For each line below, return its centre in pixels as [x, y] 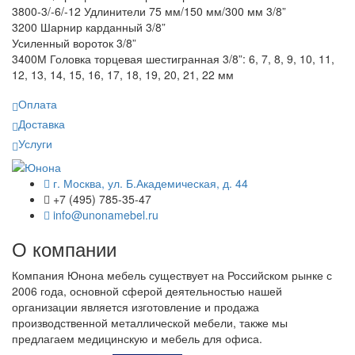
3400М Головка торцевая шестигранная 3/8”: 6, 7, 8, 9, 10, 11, [173, 58]
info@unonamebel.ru [104, 214]
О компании [64, 248]
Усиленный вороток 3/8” [74, 42]
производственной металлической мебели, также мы [150, 322]
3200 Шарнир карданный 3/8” [89, 27]
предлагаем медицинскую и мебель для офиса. [137, 338]
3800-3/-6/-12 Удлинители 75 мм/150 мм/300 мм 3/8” [149, 11]
